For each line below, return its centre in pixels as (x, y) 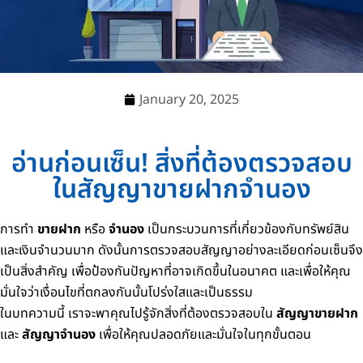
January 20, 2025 (189, 100)
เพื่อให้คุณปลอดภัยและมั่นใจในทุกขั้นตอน (203, 335)
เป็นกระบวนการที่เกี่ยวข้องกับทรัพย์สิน (247, 229)
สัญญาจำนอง (59, 335)
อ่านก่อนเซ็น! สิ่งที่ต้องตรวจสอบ (181, 164)
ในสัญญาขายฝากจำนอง (181, 190)
